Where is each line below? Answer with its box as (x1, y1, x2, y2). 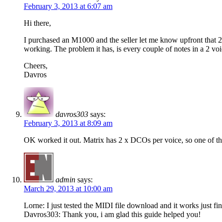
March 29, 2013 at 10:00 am (24, 184, 112, 193)
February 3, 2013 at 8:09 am (24, 119, 112, 128)
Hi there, (24, 19, 51, 28)
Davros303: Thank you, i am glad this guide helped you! (24, 210, 201, 219)
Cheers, (24, 61, 48, 70)
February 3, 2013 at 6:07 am (24, 2, 112, 11)
